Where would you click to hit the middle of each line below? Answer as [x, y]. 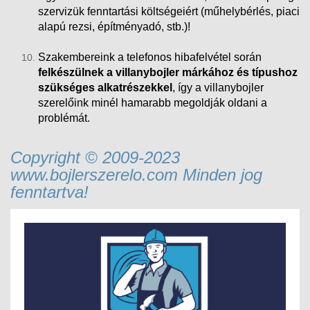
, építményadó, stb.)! [141, 26]
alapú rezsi [65, 26]
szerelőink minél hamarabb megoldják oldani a [153, 102]
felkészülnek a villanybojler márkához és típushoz [168, 72]
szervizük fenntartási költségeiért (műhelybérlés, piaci [169, 11]
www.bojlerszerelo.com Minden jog [136, 174]
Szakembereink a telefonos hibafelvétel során [150, 57]
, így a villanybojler [218, 87]
